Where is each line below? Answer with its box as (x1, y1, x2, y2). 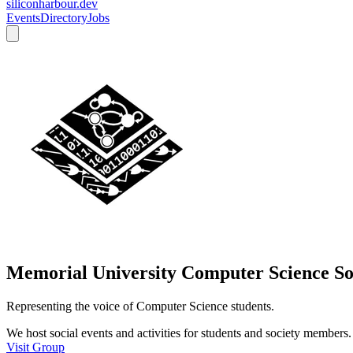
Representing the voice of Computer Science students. (6, 299, 274, 314)
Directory (40, 11, 87, 25)
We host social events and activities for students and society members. (6, 326, 351, 340)
